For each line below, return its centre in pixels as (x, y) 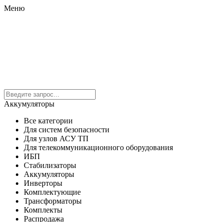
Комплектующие (52, 192)
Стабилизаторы (50, 165)
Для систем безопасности (67, 130)
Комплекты (43, 210)
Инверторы (43, 183)
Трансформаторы (53, 201)
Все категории (48, 121)
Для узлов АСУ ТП (56, 139)
